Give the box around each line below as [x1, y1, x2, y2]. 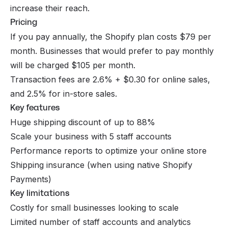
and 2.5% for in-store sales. [10, 89, 117, 99]
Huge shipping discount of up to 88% [10, 117, 155, 128]
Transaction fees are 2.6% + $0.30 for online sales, [10, 74, 210, 85]
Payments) [10, 174, 51, 185]
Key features [10, 102, 60, 114]
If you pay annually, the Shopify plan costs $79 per [10, 32, 211, 42]
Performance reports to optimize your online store [10, 146, 207, 156]
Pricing [10, 16, 39, 28]
